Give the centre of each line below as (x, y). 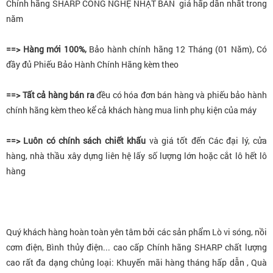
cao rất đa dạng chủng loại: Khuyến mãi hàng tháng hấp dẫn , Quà (136, 262)
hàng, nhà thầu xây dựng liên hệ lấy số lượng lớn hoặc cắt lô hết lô (136, 155)
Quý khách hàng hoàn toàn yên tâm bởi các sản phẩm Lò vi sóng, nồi (136, 232)
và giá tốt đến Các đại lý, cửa (208, 140)
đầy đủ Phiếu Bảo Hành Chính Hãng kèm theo (92, 64)
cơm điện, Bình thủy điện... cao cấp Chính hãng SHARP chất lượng (136, 247)
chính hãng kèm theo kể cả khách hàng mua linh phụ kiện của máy (131, 110)
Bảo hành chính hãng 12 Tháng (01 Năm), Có (176, 49)
